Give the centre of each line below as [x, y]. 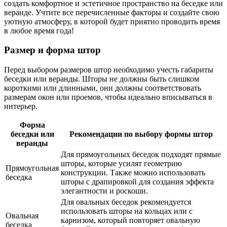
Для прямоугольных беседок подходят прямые [141, 155]
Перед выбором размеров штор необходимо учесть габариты [109, 70]
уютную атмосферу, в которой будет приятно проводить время [112, 21]
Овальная [22, 216]
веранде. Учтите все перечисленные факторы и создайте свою [112, 12]
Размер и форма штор [52, 50]
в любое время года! [39, 30]
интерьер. [21, 106]
